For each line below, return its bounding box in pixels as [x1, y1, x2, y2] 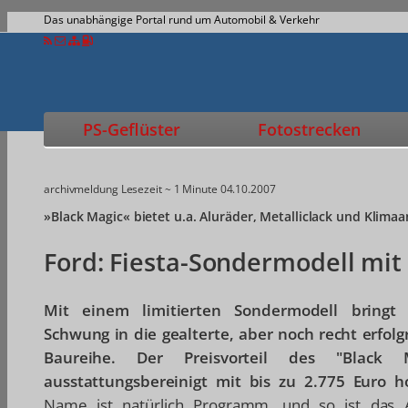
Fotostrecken [257, 118, 361, 140]
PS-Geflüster [82, 118, 180, 140]
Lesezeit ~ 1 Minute [120, 181, 218, 197]
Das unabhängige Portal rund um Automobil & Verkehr [44, 12, 320, 27]
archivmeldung [44, 181, 118, 197]
